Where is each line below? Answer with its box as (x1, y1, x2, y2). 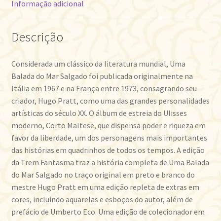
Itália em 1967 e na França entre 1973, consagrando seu (11, 83, 197, 93)
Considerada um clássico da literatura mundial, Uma (11, 58, 185, 69)
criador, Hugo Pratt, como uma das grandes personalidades (11, 95, 210, 106)
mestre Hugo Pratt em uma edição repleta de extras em (11, 182, 199, 192)
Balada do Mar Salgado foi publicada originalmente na (11, 71, 193, 81)
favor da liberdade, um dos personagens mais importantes (11, 132, 207, 143)
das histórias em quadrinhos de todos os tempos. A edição (11, 145, 205, 155)
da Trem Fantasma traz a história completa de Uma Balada (11, 157, 209, 167)
